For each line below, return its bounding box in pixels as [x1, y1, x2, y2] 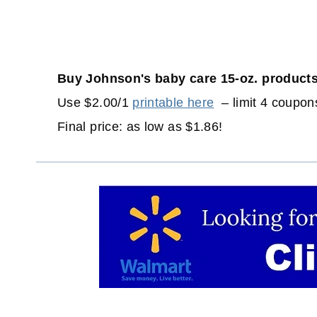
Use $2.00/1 [57, 96, 133, 110]
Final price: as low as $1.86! [57, 120, 223, 134]
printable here [132, 96, 214, 110]
